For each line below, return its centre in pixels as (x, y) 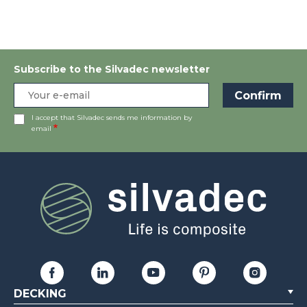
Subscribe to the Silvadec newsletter (112, 70)
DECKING (40, 294)
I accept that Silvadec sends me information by (112, 118)
